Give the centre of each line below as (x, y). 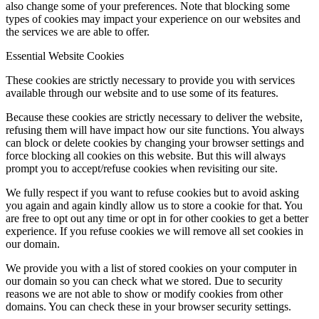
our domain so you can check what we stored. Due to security (144, 281)
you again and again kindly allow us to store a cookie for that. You (154, 205)
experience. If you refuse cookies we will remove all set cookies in (155, 231)
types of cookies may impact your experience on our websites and (153, 19)
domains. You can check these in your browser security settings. (148, 306)
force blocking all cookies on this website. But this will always (146, 155)
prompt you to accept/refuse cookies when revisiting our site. (142, 168)
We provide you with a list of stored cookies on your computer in (151, 268)
